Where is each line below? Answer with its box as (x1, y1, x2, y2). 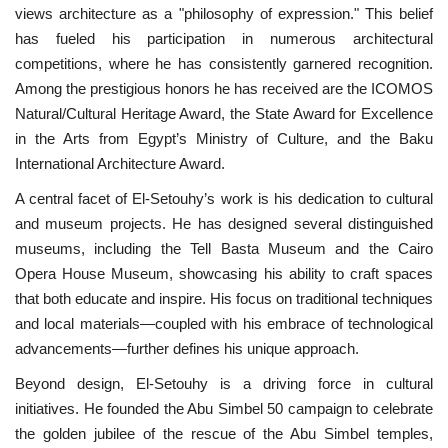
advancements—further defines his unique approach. (15, 340, 359, 358)
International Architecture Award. (15, 155, 225, 173)
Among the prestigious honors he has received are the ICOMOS (15, 80, 433, 98)
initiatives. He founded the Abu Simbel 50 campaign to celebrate (15, 400, 433, 418)
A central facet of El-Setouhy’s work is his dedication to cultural (15, 190, 433, 208)
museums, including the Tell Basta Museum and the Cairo (15, 240, 433, 258)
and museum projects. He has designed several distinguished (15, 215, 433, 233)
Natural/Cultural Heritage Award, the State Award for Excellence (15, 105, 433, 123)
